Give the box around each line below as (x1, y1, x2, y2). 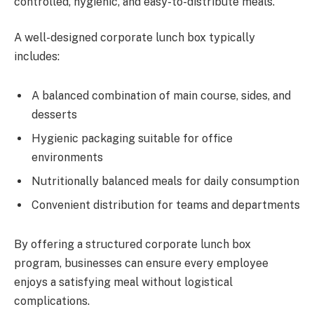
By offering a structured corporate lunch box (14, 237, 251, 251)
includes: (14, 50, 60, 64)
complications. (14, 294, 90, 308)
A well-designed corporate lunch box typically (14, 31, 255, 45)
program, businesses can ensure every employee (14, 256, 268, 270)
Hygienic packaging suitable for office (32, 131, 233, 145)
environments (32, 150, 103, 164)
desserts (32, 107, 77, 121)
